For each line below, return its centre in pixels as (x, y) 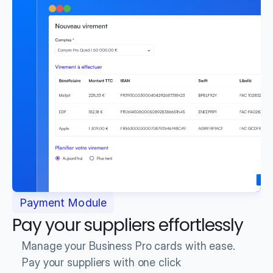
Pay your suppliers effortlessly (128, 225)
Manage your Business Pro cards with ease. (129, 246)
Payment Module (63, 203)
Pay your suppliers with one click (101, 262)
